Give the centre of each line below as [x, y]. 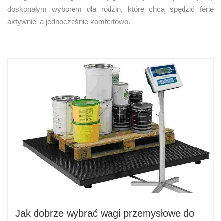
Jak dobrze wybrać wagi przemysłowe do [105, 213]
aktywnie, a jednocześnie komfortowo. [69, 21]
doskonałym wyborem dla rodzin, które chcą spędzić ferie [110, 9]
